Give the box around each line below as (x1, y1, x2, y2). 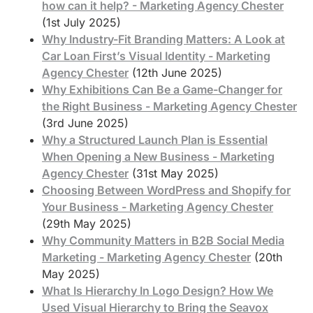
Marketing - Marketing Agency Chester (42, 249, 251, 264)
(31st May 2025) (132, 166, 219, 180)
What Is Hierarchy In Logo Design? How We (42, 283, 273, 298)
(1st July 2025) (42, 15, 121, 29)
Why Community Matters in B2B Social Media (42, 233, 284, 247)
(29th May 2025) (42, 216, 131, 231)
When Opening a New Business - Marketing (42, 149, 275, 163)
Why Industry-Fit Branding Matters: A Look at (42, 31, 285, 46)
